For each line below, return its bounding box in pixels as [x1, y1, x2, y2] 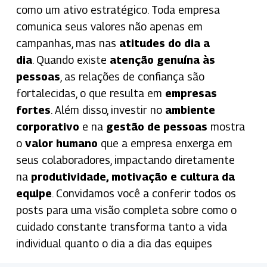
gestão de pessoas [105, 120, 207, 133]
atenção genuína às [109, 53, 215, 66]
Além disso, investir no [54, 103, 165, 116]
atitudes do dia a [119, 36, 210, 49]
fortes [15, 103, 51, 116]
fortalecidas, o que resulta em [15, 86, 165, 100]
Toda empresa [151, 3, 220, 16]
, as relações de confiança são [60, 70, 204, 83]
